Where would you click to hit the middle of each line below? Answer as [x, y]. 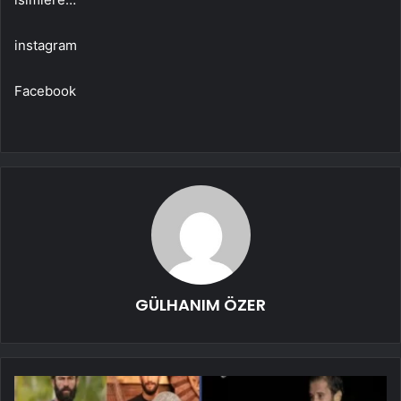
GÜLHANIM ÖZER [200, 304]
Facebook [45, 90]
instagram [46, 45]
